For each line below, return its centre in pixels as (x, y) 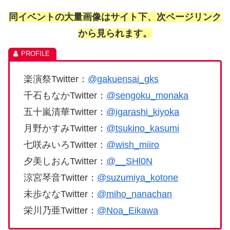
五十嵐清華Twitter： (65, 112)
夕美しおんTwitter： (65, 161)
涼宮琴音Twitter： (60, 178)
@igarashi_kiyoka (143, 112)
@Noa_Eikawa (128, 211)
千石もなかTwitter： (65, 96)
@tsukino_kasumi (143, 129)
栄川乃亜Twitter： (60, 211)
